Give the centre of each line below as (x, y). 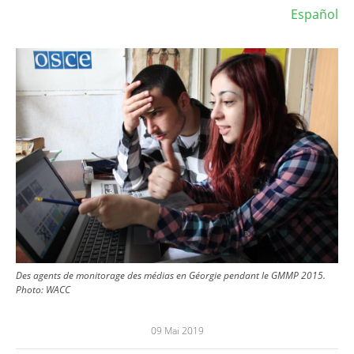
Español (314, 14)
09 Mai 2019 (177, 330)
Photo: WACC (43, 289)
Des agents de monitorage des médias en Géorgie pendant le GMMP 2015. (171, 275)
